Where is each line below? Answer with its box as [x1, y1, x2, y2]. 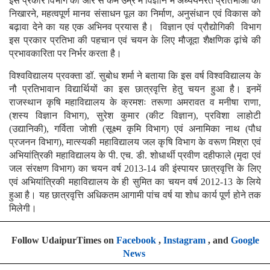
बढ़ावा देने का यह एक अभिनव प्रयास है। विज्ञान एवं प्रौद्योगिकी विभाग [9, 22, 261, 33]
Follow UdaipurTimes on [11, 235, 116, 246]
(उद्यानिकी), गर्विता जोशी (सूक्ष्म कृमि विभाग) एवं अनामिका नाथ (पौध [9, 124, 261, 134]
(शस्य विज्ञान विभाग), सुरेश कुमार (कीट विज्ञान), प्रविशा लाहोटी [9, 110, 261, 121]
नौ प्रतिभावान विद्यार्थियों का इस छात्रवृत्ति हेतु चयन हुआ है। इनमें [9, 84, 261, 95]
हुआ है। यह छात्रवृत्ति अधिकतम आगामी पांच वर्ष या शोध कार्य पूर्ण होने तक [9, 190, 261, 201]
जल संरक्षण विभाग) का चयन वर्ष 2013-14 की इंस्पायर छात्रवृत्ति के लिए [9, 163, 261, 174]
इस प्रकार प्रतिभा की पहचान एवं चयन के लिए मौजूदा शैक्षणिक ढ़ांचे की [9, 35, 261, 46]
